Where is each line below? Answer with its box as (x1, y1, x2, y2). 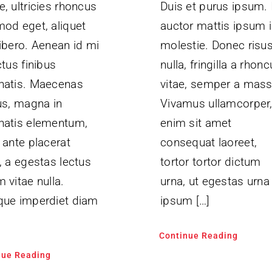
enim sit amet (160, 115, 232, 130)
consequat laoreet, (160, 135, 257, 149)
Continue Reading (158, 230, 238, 240)
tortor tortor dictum (160, 154, 261, 169)
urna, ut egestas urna (160, 174, 270, 188)
